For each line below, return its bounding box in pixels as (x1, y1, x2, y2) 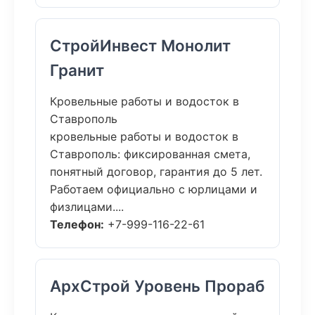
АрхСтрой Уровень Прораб (50, 276, 265, 295)
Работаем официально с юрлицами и (50, 182, 257, 196)
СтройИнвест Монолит (50, 36, 231, 55)
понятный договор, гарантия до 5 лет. (50, 165, 262, 179)
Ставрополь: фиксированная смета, (50, 147, 250, 161)
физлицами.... (50, 200, 124, 214)
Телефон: (50, 217, 104, 231)
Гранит (50, 60, 104, 79)
